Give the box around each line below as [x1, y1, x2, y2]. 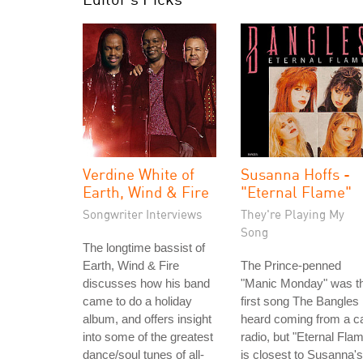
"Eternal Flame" [241, 182, 352, 201]
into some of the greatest [83, 330, 213, 344]
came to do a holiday [83, 294, 192, 308]
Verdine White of [83, 164, 194, 183]
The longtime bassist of [83, 241, 205, 254]
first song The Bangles [241, 294, 359, 308]
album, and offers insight [83, 312, 211, 326]
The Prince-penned [241, 258, 341, 272]
